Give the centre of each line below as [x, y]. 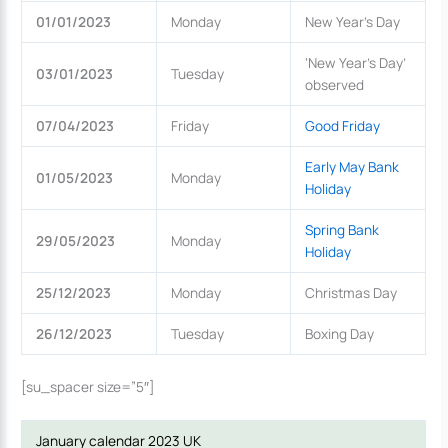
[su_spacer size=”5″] [88, 386]
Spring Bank [341, 230]
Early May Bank [351, 167]
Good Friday [342, 126]
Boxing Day [339, 334]
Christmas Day [350, 293]
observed [334, 85]
